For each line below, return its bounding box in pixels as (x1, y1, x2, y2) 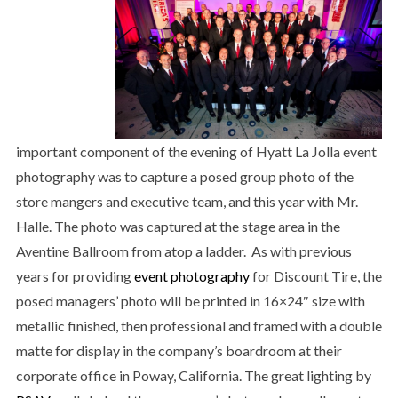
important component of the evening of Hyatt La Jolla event (15, 142, 377, 160)
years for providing (15, 267, 134, 284)
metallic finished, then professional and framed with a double (15, 316, 382, 334)
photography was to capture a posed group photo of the (15, 167, 354, 185)
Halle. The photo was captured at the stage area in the (15, 217, 340, 235)
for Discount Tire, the (249, 267, 382, 284)
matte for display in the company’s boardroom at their (15, 341, 342, 359)
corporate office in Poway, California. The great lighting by (15, 366, 371, 384)
